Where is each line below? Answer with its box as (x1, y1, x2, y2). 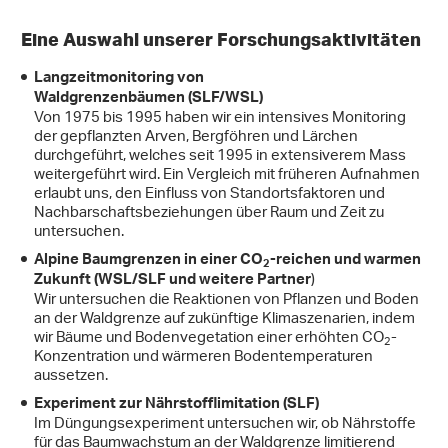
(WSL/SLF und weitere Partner (94, 267, 311, 297)
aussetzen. (34, 361, 108, 393)
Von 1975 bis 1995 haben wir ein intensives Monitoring (34, 103, 406, 135)
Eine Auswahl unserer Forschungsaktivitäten (21, 28, 421, 51)
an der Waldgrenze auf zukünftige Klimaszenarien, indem (34, 304, 415, 336)
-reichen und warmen (270, 247, 421, 277)
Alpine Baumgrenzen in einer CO (34, 247, 263, 277)
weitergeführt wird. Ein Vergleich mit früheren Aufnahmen (34, 160, 420, 192)
